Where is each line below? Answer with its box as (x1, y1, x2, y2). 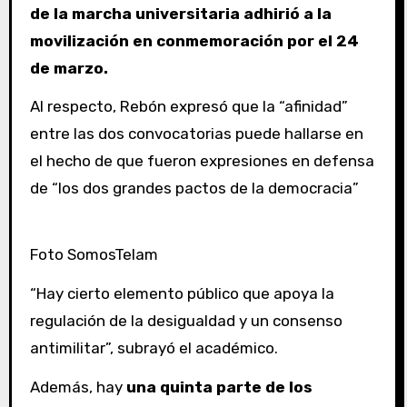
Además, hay (29, 377, 126, 396)
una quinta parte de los (125, 377, 313, 396)
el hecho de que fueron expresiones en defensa (29, 152, 374, 171)
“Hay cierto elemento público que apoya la (29, 283, 334, 303)
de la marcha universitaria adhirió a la (29, 4, 332, 23)
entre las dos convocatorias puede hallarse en (29, 124, 363, 144)
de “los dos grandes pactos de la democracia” (29, 179, 362, 198)
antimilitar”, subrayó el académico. (29, 338, 278, 357)
